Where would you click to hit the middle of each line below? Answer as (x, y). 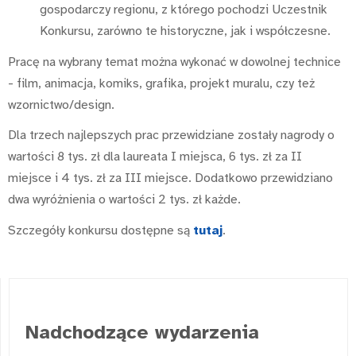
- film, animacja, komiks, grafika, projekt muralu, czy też (161, 83)
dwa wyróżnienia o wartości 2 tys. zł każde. (124, 200)
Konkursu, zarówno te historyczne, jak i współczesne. (185, 31)
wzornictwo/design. (61, 104)
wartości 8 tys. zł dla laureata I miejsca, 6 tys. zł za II (155, 157)
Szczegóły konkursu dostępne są (101, 230)
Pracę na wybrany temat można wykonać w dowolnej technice (174, 62)
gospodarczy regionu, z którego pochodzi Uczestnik (184, 10)
